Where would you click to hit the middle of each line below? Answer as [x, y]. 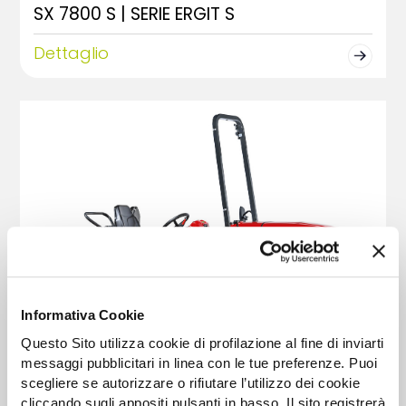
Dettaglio [72, 53]
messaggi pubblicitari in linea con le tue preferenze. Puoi [199, 362]
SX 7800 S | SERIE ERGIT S [135, 14]
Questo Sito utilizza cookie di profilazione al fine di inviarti [203, 343]
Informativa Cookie [83, 315]
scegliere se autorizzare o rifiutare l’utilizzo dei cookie [190, 382]
